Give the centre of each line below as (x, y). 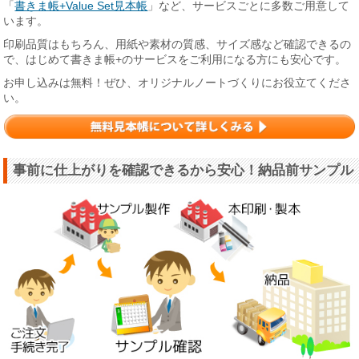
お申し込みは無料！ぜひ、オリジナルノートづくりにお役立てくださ (177, 82)
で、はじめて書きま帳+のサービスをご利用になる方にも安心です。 (175, 59)
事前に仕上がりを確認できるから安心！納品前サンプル (184, 171)
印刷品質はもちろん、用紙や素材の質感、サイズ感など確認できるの (177, 44)
